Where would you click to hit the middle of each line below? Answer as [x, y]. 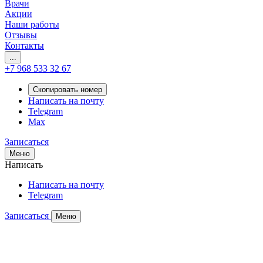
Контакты [24, 45]
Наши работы [32, 24]
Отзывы [21, 35]
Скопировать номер [68, 90]
